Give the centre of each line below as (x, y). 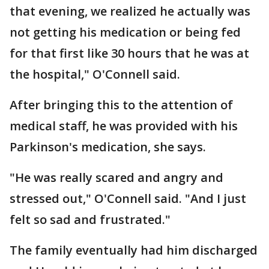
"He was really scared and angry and (116, 177)
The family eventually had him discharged (134, 250)
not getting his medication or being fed (125, 32)
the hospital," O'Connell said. (96, 74)
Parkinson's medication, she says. (108, 147)
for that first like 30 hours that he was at (129, 53)
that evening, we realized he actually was (130, 11)
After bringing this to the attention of (121, 105)
